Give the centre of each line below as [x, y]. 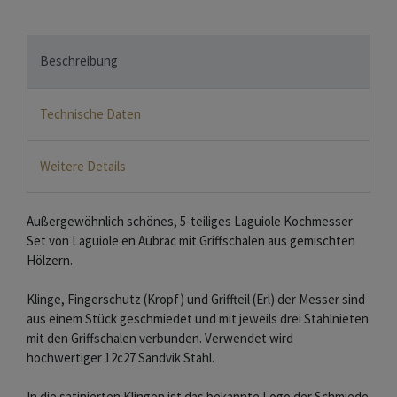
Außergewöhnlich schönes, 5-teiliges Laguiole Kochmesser [190, 222]
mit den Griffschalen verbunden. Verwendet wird [160, 339]
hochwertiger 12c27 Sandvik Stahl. [121, 358]
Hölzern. [50, 261]
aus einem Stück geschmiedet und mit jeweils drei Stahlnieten [198, 319]
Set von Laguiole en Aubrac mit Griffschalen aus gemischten [191, 241]
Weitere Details [83, 167]
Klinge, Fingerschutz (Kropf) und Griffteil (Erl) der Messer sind [196, 300]
